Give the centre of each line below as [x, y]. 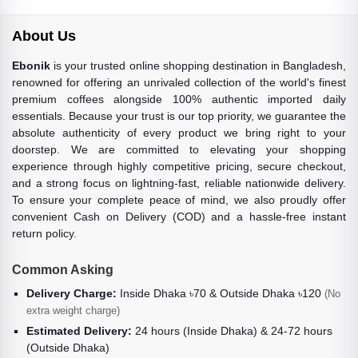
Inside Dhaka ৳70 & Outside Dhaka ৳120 [221, 293]
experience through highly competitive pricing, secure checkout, [179, 166]
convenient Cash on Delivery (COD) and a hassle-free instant [179, 217]
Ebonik [31, 66]
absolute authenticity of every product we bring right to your [179, 133]
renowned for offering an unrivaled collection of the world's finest [179, 82]
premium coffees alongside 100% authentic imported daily [179, 99]
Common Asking [63, 270]
